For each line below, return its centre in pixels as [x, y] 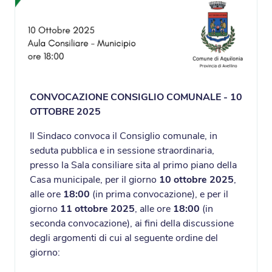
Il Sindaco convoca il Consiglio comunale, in [124, 136]
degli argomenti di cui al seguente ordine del [124, 238]
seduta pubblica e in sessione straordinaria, [122, 151]
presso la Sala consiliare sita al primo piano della [133, 165]
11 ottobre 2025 [97, 209]
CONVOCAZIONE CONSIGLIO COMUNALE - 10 [136, 97]
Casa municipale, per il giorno [94, 180]
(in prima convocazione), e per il [159, 195]
